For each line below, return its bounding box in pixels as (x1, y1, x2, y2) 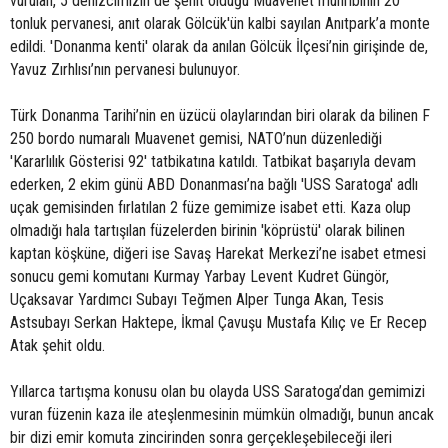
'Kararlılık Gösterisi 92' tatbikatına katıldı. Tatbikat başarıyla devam (10, 152, 416, 171)
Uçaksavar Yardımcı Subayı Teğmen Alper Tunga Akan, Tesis (10, 290, 384, 309)
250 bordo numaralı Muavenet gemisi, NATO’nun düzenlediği (10, 129, 382, 148)
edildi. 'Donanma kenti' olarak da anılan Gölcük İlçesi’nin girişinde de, (10, 37, 428, 56)
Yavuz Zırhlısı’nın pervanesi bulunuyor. (10, 60, 244, 79)
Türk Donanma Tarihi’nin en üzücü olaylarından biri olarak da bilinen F (10, 106, 430, 125)
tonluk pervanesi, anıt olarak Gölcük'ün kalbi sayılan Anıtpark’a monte (10, 14, 430, 33)
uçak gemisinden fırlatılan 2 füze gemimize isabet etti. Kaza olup (10, 198, 411, 217)
